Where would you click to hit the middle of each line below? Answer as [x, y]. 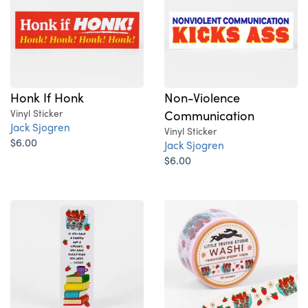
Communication [209, 115]
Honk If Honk [47, 97]
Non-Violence [202, 97]
